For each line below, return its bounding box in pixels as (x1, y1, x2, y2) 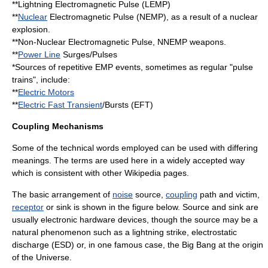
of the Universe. (12, 252, 72, 262)
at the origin (216, 240, 263, 249)
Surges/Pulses (60, 50, 117, 59)
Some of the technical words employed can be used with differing (12, 143, 258, 153)
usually (12, 215, 41, 224)
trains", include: (12, 75, 70, 84)
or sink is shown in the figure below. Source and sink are (44, 202, 258, 212)
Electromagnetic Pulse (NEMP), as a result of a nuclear (47, 12, 258, 22)
